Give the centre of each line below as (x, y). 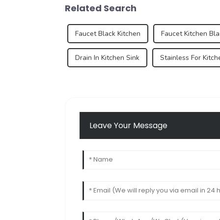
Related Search (101, 8)
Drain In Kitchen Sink (107, 57)
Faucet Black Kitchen (108, 33)
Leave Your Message (129, 126)
